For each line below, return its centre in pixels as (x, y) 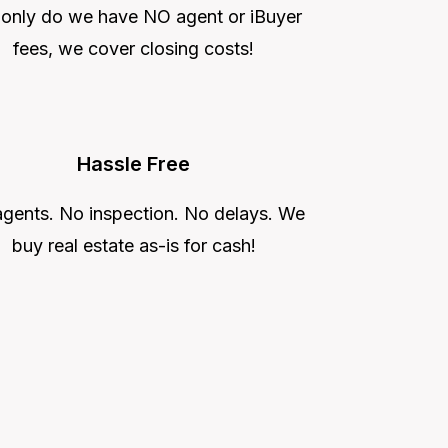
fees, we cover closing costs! (133, 48)
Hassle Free (133, 163)
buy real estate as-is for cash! (133, 245)
